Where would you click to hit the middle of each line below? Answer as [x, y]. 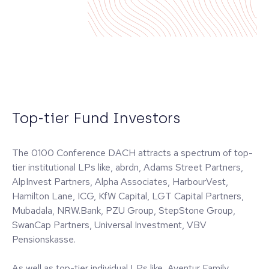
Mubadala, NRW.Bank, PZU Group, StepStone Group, [124, 210]
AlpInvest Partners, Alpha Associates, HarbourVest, [120, 181]
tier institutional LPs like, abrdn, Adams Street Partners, [128, 167]
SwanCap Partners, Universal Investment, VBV [109, 225]
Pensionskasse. [44, 239]
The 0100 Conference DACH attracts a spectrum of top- [132, 153]
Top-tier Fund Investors [96, 118]
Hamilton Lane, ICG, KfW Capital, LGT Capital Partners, [128, 196]
